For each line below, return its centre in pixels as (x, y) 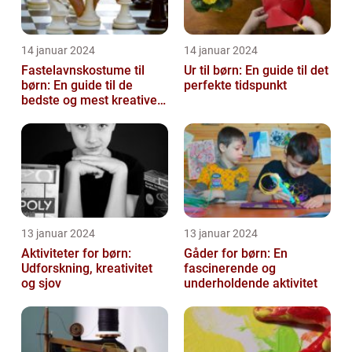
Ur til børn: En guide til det (256, 71)
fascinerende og (230, 269)
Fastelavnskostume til (83, 71)
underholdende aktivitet (251, 284)
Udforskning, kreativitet (87, 269)
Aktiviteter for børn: (76, 254)
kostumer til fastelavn (82, 115)
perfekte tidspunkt (235, 86)
